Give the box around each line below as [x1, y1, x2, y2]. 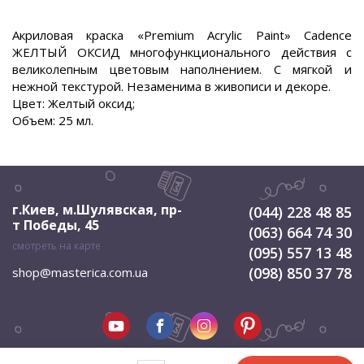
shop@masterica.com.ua [12, 264, 148, 280]
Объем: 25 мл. [12, 112, 93, 128]
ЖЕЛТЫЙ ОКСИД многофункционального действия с [12, 44, 352, 60]
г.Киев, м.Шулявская [12, 201, 154, 219]
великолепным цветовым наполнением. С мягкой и [12, 61, 352, 77]
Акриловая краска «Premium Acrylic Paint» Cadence [12, 27, 352, 43]
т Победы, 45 [12, 216, 99, 234]
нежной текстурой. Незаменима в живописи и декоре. [12, 78, 331, 94]
